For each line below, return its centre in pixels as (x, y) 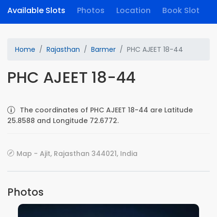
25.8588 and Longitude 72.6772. (63, 121)
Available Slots (36, 10)
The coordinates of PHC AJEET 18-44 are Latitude (106, 110)
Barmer (103, 49)
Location (133, 10)
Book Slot (181, 10)
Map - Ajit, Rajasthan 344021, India (77, 154)
